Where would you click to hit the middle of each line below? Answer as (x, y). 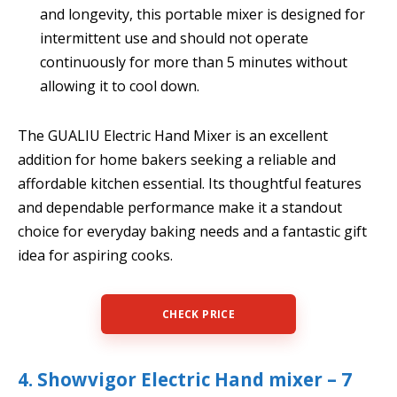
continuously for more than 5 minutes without (194, 62)
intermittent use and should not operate (174, 38)
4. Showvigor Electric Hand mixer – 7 (185, 380)
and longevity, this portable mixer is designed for (202, 14)
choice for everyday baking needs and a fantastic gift (192, 231)
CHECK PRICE (198, 315)
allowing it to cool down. (120, 86)
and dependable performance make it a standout (180, 207)
